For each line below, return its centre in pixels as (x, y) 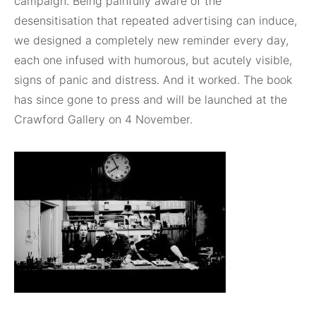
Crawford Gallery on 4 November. (103, 119)
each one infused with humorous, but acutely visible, (153, 60)
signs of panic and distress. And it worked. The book (153, 80)
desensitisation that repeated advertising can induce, (156, 20)
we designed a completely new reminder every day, (151, 40)
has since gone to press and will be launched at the (151, 99)
